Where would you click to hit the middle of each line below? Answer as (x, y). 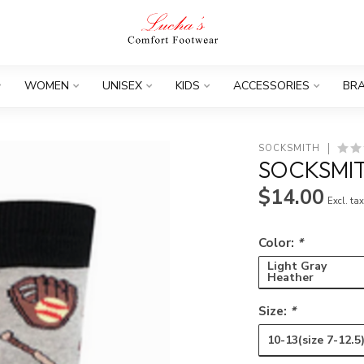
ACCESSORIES (271, 86)
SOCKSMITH (290, 148)
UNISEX (122, 86)
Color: (278, 243)
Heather (291, 277)
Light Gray (297, 266)
